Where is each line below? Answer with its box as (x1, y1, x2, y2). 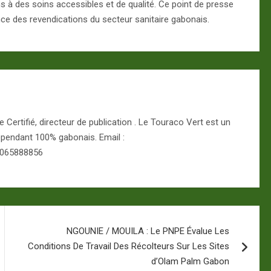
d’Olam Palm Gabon (151, 255, 230, 267)
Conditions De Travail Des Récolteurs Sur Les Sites (28, 240, 230, 252)
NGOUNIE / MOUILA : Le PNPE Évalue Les (67, 225, 230, 237)
